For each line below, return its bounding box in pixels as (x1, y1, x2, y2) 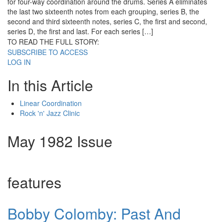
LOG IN (7, 57, 31, 67)
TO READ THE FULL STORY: (7, 37, 99, 47)
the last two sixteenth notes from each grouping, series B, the (7, 6, 199, 17)
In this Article (7, 74, 93, 96)
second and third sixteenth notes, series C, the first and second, (7, 16, 207, 27)
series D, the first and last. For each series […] (7, 26, 153, 37)
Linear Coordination (20, 98, 82, 109)
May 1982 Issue (7, 130, 112, 152)
